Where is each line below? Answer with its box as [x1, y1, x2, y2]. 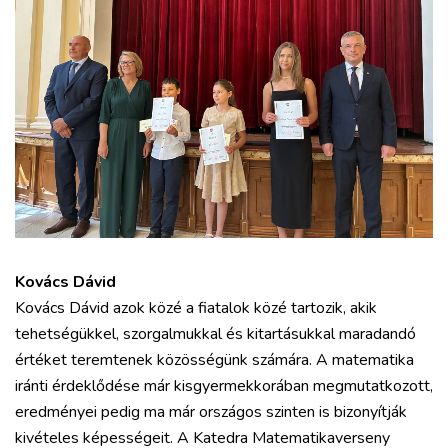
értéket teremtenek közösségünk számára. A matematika [15, 349, 414, 371]
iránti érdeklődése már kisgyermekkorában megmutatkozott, [15, 375, 433, 397]
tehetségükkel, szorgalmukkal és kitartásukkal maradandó [15, 323, 416, 345]
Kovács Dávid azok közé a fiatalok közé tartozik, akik [15, 297, 377, 319]
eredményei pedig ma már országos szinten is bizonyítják [15, 401, 407, 423]
